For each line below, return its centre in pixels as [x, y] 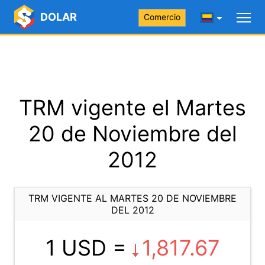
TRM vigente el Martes [132, 108]
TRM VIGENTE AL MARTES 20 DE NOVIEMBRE [132, 198]
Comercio [162, 17]
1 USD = [89, 248]
